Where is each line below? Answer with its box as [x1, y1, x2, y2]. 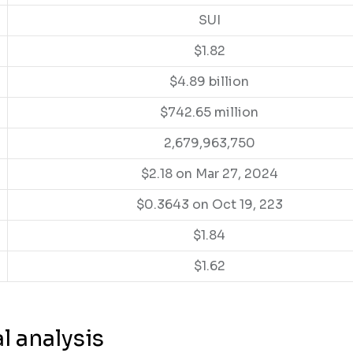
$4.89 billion [169, 73, 249, 91]
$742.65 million [160, 104, 258, 121]
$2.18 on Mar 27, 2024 [140, 165, 278, 183]
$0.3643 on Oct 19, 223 [136, 196, 283, 214]
